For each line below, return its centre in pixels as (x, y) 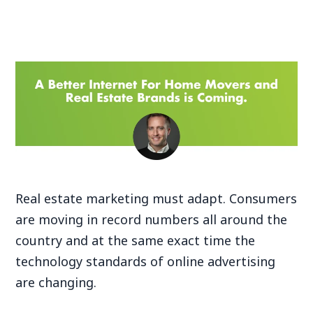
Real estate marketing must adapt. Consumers (156, 198)
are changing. (56, 282)
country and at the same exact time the (136, 240)
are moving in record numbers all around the (152, 219)
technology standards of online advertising (146, 261)
